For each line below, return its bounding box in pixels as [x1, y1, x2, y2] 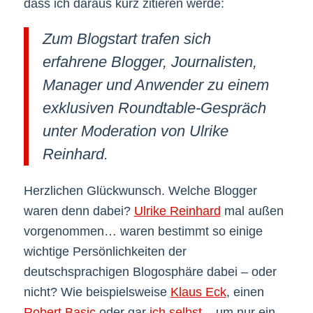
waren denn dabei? [23, 204, 134, 219]
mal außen [220, 204, 284, 219]
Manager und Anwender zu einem [42, 76, 269, 94]
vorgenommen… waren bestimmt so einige [23, 224, 263, 239]
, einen [226, 285, 264, 300]
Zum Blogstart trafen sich [42, 30, 211, 48]
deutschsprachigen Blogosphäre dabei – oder [23, 265, 277, 279]
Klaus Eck [170, 285, 226, 300]
